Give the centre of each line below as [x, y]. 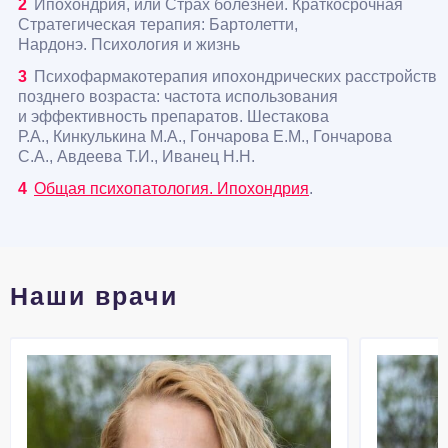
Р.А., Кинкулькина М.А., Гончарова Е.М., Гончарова [205, 137]
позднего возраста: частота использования [178, 97]
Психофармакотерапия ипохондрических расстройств [235, 77]
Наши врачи [94, 296]
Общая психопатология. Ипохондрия [171, 189]
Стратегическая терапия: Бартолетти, [158, 25]
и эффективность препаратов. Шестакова [173, 117]
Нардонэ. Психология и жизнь [129, 45]
